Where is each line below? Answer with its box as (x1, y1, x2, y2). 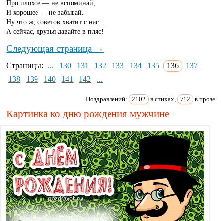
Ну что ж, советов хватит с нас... (6, 18, 105, 26)
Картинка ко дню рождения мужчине (6, 108, 170, 120)
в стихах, (148, 95, 177, 103)
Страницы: (6, 61, 46, 70)
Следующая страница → (6, 43, 104, 54)
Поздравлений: (86, 95, 129, 103)
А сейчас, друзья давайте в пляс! (6, 27, 104, 36)
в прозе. (193, 95, 217, 103)
